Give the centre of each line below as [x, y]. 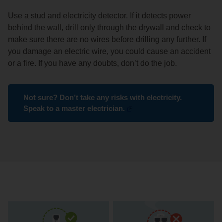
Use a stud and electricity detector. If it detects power [99, 15]
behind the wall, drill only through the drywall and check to [109, 27]
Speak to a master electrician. [74, 108]
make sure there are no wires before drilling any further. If [107, 39]
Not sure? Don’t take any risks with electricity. [103, 97]
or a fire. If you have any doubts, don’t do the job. [92, 63]
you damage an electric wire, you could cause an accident [109, 51]
